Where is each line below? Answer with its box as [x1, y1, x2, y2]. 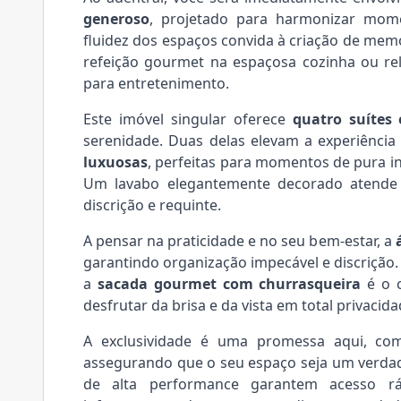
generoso [83, 8, 149, 29]
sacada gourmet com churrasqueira [97, 273, 362, 294]
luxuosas [83, 151, 148, 172]
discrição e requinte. [83, 194, 221, 215]
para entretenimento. [83, 73, 229, 93]
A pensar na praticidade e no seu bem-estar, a [83, 230, 396, 251]
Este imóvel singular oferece [83, 108, 293, 129]
